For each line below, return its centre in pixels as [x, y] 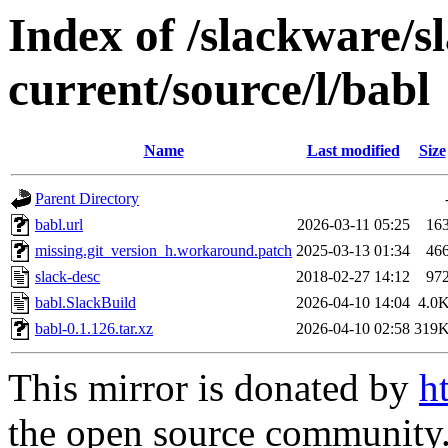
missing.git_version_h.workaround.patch [163, 251]
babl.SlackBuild [85, 303]
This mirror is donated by [213, 388]
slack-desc [67, 277]
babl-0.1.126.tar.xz [94, 329]
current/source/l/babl [219, 89]
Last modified [353, 151]
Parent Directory [87, 199]
